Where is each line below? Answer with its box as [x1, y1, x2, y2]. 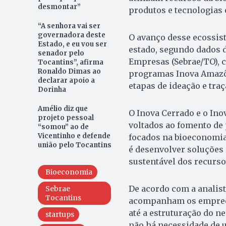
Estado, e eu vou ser [37, 40, 107, 49]
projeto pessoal [37, 114, 94, 123]
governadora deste [37, 31, 105, 40]
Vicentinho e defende [37, 132, 110, 141]
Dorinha [37, 85, 68, 94]
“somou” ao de [37, 123, 89, 132]
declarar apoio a [37, 76, 95, 85]
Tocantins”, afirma [37, 58, 103, 67]
